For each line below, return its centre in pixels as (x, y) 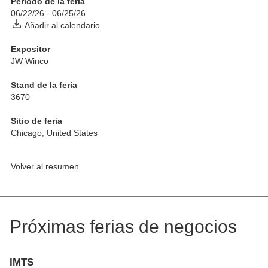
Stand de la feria (44, 85)
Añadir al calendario (62, 25)
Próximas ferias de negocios (123, 227)
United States (72, 133)
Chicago (26, 133)
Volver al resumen (45, 167)
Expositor (31, 49)
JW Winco (30, 61)
